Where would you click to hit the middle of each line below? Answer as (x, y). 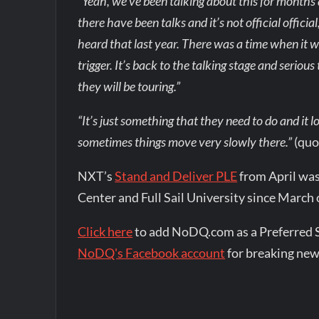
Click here (105, 231)
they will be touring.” (129, 86)
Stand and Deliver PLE (176, 176)
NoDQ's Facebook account (152, 253)
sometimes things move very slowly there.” (185, 142)
